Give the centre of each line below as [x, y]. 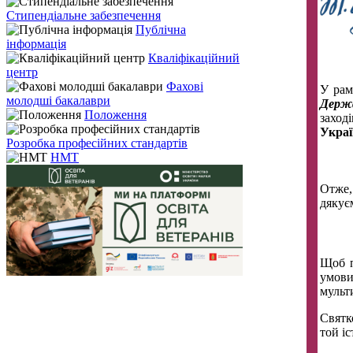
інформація [36, 44]
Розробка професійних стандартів [97, 143]
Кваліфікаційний [194, 58]
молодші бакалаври [58, 100]
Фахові [185, 86]
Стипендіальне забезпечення [84, 15]
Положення [115, 115]
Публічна [161, 30]
